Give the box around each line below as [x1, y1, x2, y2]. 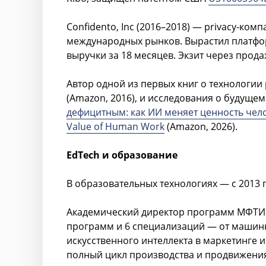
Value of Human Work [66, 120, 164, 133]
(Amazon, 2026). [164, 120, 237, 133]
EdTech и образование [66, 148, 178, 161]
